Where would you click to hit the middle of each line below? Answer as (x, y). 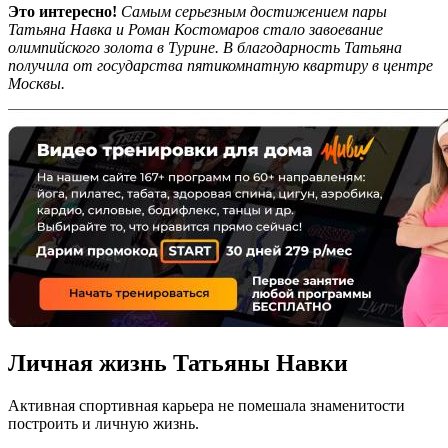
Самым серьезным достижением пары (254, 11)
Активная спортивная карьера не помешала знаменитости (206, 406)
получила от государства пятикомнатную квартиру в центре (220, 65)
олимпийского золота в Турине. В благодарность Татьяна (205, 47)
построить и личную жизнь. (103, 424)
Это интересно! (64, 11)
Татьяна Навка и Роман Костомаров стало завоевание (195, 29)
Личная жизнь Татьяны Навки (178, 363)
